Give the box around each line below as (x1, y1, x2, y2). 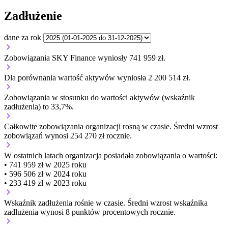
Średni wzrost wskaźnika (127, 198, 208, 208)
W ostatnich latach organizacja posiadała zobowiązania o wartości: (4, 151, 217, 160)
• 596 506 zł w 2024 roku (4, 169, 87, 179)
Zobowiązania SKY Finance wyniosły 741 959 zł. (4, 53, 165, 63)
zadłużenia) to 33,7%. (4, 102, 74, 111)
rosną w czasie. (123, 122, 172, 131)
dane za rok (4, 33, 41, 42)
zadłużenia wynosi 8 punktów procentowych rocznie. (4, 208, 176, 217)
